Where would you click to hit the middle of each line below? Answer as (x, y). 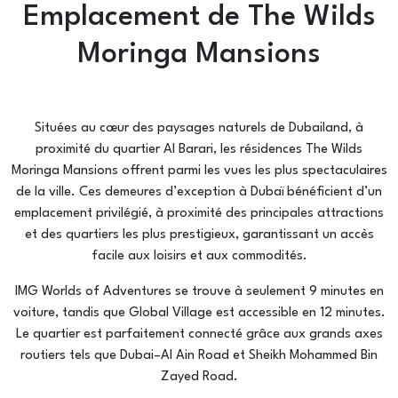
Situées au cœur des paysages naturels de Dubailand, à (199, 128)
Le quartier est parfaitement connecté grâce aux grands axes (199, 334)
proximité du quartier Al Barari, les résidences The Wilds (199, 150)
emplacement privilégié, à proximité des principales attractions (199, 214)
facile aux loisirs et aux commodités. (199, 256)
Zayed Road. (199, 377)
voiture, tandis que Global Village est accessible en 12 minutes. (199, 313)
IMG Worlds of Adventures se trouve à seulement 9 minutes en (199, 292)
